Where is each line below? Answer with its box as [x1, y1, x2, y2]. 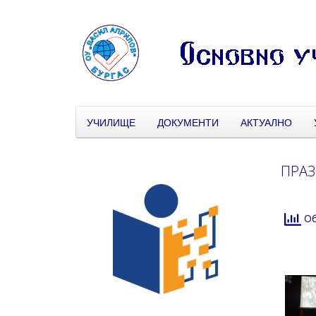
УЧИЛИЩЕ [87, 115, 135, 129]
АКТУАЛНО [241, 115, 292, 129]
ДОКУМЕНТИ [157, 115, 219, 129]
